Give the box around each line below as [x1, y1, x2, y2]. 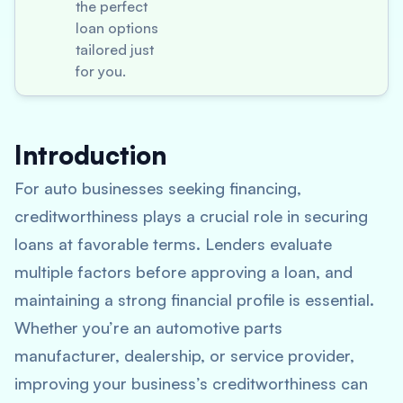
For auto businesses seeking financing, [14, 178, 301, 198]
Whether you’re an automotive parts [14, 318, 282, 337]
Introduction [14, 139, 166, 171]
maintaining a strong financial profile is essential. [14, 290, 374, 309]
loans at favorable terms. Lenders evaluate [14, 234, 332, 254]
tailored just [76, 40, 154, 58]
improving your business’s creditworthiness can [14, 373, 368, 393]
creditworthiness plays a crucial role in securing [14, 206, 368, 226]
